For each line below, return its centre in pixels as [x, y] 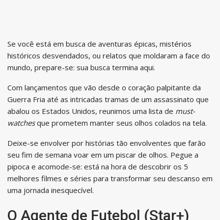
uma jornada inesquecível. [51, 190]
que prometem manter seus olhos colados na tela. [121, 123]
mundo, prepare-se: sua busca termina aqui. [81, 67]
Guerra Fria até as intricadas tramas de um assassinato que [108, 99]
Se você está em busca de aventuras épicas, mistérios [99, 43]
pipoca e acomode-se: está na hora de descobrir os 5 [98, 166]
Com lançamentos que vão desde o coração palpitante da [104, 87]
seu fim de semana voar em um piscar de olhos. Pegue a [103, 154]
